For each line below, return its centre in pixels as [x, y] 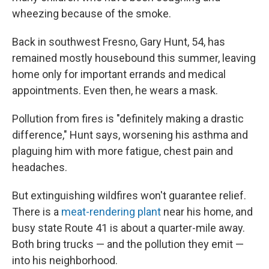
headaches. [40, 168]
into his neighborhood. [65, 261]
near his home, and [207, 212]
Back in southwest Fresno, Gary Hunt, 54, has [119, 42]
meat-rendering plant [111, 212]
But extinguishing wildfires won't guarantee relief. [129, 196]
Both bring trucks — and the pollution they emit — [128, 244]
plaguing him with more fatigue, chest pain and [122, 151]
